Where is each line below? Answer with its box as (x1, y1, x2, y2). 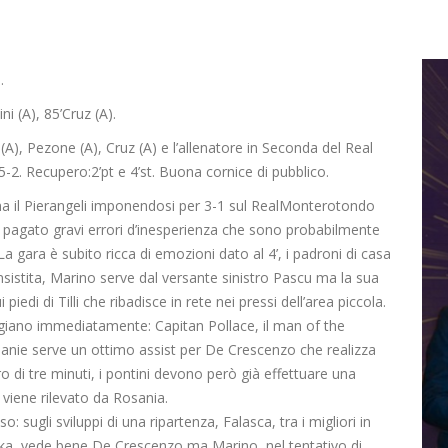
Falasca (223, 412, 272, 432)
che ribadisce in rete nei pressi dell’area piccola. (79, 292, 386, 312)
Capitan (155, 316, 208, 336)
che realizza (296, 340, 376, 360)
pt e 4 (101, 162, 138, 182)
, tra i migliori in (272, 412, 371, 432)
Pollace (208, 316, 255, 336)
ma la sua (312, 268, 379, 288)
